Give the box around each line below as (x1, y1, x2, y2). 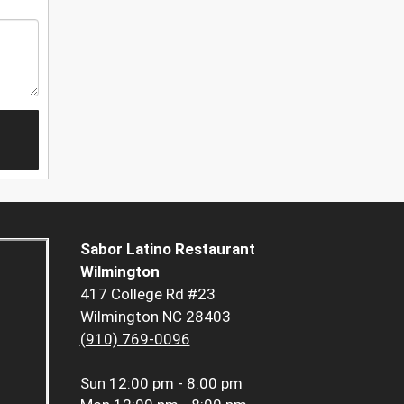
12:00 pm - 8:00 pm (108, 374, 243, 393)
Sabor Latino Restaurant (79, 240, 255, 259)
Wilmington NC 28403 (79, 308, 231, 326)
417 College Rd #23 (79, 285, 216, 304)
